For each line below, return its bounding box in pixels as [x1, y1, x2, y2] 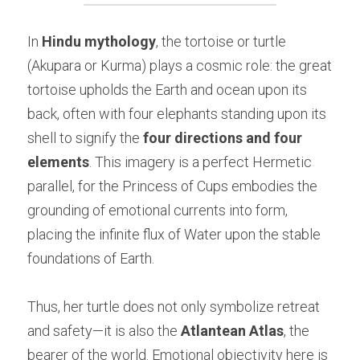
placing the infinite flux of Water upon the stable [27, 226, 321, 243]
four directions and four [143, 129, 302, 147]
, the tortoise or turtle [156, 33, 286, 51]
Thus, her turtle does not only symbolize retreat [27, 298, 320, 316]
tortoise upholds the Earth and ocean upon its [27, 81, 307, 99]
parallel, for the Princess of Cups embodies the [27, 178, 317, 195]
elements [27, 153, 89, 171]
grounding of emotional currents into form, [27, 202, 288, 219]
